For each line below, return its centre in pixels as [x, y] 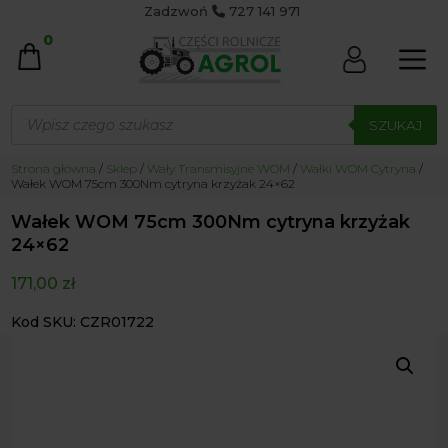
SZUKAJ [395, 124]
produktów [50, 125]
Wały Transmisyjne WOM [219, 169]
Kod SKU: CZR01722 [83, 322]
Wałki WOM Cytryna [358, 169]
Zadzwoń [178, 11]
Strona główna [54, 169]
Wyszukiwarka [63, 111]
